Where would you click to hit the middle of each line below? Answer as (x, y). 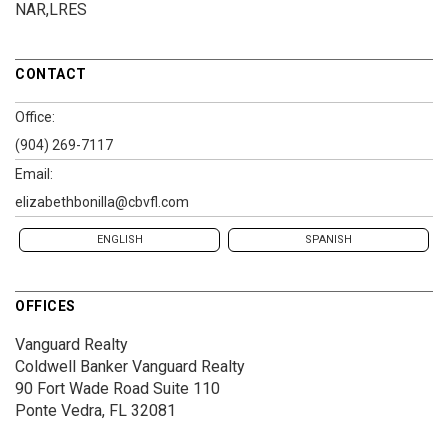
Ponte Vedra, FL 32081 (95, 410)
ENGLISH (119, 239)
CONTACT (51, 73)
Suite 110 (184, 388)
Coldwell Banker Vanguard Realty (130, 366)
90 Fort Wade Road (82, 388)
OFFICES (45, 305)
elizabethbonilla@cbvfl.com (102, 201)
